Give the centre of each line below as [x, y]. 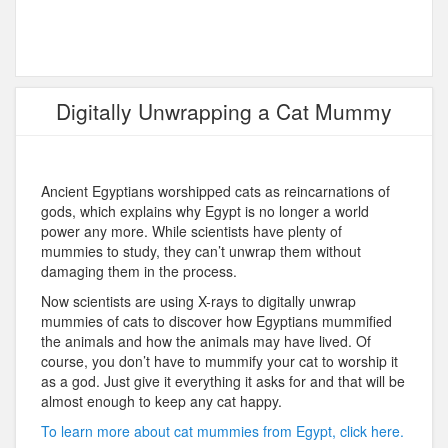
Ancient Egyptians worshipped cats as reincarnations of [215, 191]
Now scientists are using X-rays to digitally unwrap [198, 301]
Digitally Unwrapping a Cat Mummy [224, 111]
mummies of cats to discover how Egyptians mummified [216, 321]
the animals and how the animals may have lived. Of [206, 341]
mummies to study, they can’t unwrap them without [201, 251]
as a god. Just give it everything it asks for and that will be [223, 381]
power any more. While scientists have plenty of [191, 231]
